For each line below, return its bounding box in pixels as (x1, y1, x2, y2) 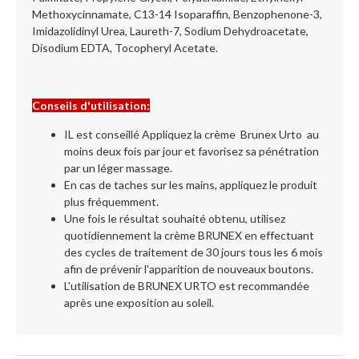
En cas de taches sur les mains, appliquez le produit (64, 178, 317, 192)
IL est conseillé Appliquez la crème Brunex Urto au (64, 127, 319, 141)
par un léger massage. (64, 161, 172, 175)
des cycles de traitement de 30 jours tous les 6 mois (64, 245, 323, 259)
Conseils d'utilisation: (32, 99, 150, 112)
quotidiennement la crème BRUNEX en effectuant (64, 228, 314, 242)
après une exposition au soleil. (64, 296, 214, 309)
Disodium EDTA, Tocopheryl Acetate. (32, 41, 218, 54)
